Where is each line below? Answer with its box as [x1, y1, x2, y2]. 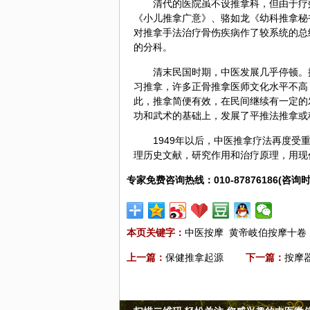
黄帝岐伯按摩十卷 [229, 227, 307, 238]
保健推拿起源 [165, 252, 224, 263]
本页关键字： [127, 227, 185, 238]
